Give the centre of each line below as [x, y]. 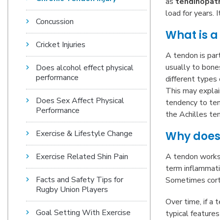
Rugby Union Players [72, 190]
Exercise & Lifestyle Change [84, 134]
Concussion [55, 22]
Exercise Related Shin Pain [82, 157]
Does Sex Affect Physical [80, 101]
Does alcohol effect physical [85, 68]
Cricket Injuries [61, 45]
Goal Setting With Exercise [83, 213]
